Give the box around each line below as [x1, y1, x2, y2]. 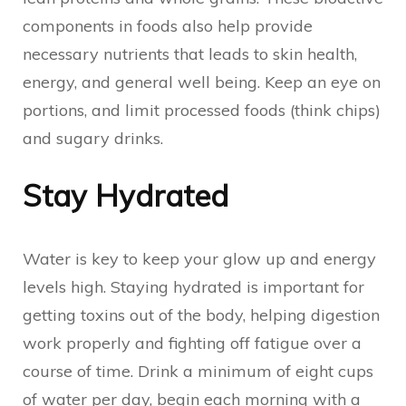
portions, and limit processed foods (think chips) [23, 100, 381, 121]
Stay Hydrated [23, 177, 228, 214]
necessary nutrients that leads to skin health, [23, 43, 357, 64]
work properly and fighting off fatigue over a [23, 333, 362, 353]
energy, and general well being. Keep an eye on [23, 72, 381, 92]
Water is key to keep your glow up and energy [23, 248, 376, 269]
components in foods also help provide [23, 15, 313, 36]
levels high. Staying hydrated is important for [23, 276, 364, 297]
